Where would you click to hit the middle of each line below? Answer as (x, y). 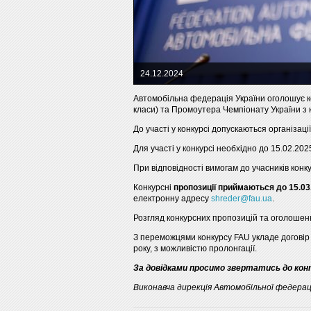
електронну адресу (172, 199)
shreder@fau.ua (242, 199)
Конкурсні (153, 187)
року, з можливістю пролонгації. (195, 249)
